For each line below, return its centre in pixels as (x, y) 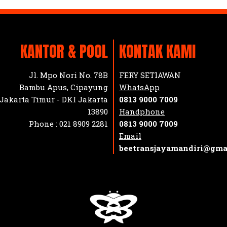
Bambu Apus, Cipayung (64, 87)
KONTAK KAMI (157, 51)
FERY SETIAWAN (150, 75)
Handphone (142, 111)
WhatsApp (139, 87)
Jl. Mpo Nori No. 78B (68, 75)
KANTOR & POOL (64, 51)
